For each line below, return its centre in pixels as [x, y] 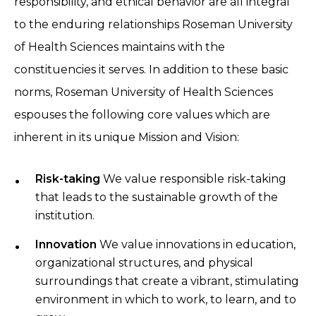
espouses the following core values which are [142, 115]
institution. [65, 216]
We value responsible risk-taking [193, 179]
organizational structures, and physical [144, 263]
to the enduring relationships [98, 25]
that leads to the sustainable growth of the [157, 197]
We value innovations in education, [196, 245]
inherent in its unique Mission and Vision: [127, 138]
